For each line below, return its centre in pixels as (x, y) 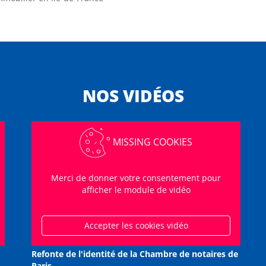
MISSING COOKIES (152, 142)
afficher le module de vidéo (136, 190)
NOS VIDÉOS (133, 96)
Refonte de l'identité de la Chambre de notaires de (135, 254)
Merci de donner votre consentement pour (136, 178)
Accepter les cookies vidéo (136, 225)
